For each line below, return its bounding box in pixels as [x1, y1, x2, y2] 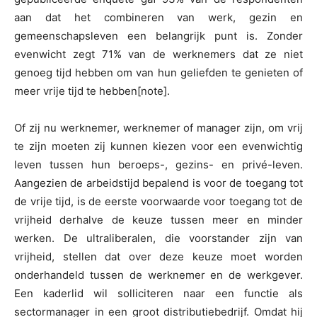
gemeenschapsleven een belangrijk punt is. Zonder [14, 29, 303, 43]
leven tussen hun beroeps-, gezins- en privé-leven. [14, 158, 303, 172]
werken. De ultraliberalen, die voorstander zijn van [14, 231, 303, 246]
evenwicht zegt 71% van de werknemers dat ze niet [14, 47, 303, 62]
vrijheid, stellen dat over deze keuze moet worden [14, 250, 303, 264]
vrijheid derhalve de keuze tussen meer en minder [14, 213, 303, 227]
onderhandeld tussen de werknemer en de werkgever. [14, 268, 303, 282]
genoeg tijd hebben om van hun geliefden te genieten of [14, 66, 303, 80]
